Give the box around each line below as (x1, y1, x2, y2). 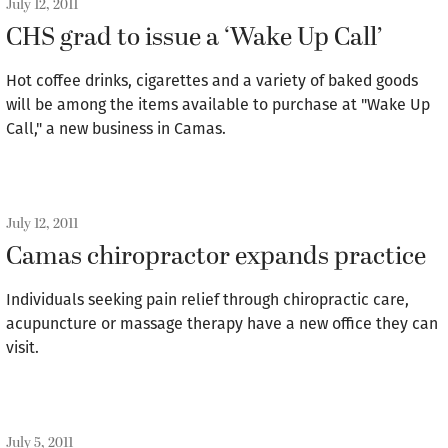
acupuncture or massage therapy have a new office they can (6, 314, 438, 333)
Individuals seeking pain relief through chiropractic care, (6, 290, 409, 309)
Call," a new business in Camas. (6, 119, 226, 138)
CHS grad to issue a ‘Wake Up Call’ (6, 19, 382, 57)
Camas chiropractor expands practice (6, 238, 426, 276)
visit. (6, 338, 39, 357)
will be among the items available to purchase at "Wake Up (6, 95, 430, 114)
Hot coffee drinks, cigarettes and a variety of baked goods (6, 71, 418, 90)
